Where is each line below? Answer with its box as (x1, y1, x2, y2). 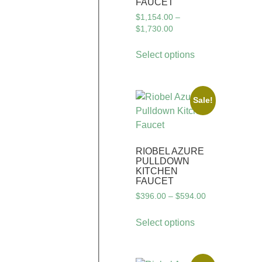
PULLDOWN (136, 156, 189, 167)
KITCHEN (136, 166, 178, 177)
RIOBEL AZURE (136, 146, 204, 157)
